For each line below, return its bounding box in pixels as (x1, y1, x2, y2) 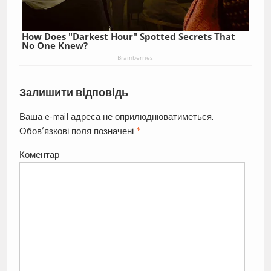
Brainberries (117, 53, 154, 62)
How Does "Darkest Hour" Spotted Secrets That (21, 30, 235, 42)
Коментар (19, 149, 59, 161)
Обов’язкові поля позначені (19, 125, 136, 137)
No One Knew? (21, 39, 88, 51)
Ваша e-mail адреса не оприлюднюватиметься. (19, 111, 214, 123)
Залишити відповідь (19, 86, 128, 99)
